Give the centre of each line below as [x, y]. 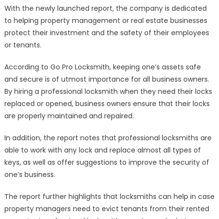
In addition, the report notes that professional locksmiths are [108, 138]
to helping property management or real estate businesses [106, 21]
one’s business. [30, 175]
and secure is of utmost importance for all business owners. [107, 79]
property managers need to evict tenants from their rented [107, 209]
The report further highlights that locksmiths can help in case [109, 197]
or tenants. [23, 45]
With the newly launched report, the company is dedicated [105, 9]
